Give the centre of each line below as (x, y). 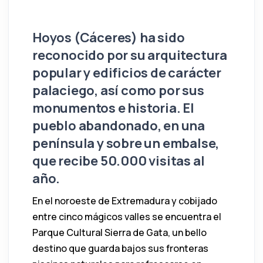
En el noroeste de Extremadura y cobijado (125, 200)
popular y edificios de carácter (127, 73)
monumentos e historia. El (114, 108)
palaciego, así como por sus (118, 90)
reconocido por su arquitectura (130, 55)
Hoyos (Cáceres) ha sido (109, 37)
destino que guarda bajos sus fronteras (120, 248)
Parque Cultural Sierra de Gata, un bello (119, 232)
